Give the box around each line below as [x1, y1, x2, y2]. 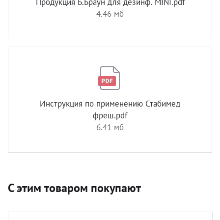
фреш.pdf [93, 110, 127, 121]
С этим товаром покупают [8, 180, 141, 195]
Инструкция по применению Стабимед [40, 98, 180, 109]
